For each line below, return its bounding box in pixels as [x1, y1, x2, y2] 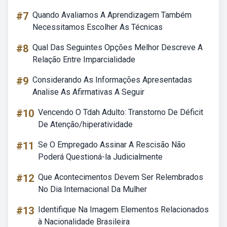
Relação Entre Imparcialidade [32, 55, 135, 64]
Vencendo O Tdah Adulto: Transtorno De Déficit [38, 107, 203, 117]
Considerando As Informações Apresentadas [32, 75, 192, 85]
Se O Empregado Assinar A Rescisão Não [38, 140, 185, 149]
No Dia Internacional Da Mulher [38, 184, 147, 194]
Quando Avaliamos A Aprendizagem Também [32, 10, 192, 20]
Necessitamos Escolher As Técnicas [32, 22, 163, 32]
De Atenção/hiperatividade [38, 120, 133, 129]
